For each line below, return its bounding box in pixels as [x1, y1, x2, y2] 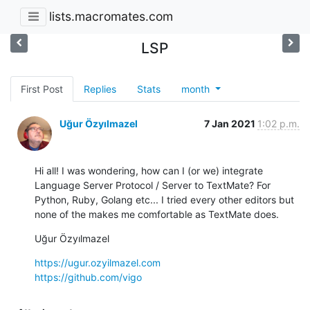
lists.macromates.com [49, 9, 173, 24]
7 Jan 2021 [204, 117, 257, 129]
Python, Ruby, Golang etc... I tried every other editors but [35, 193, 294, 206]
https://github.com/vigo [35, 271, 142, 283]
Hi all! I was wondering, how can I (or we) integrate [35, 164, 263, 176]
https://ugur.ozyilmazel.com [35, 256, 161, 268]
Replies [84, 82, 116, 95]
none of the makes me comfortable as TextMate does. [35, 208, 279, 220]
